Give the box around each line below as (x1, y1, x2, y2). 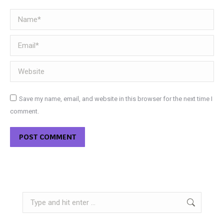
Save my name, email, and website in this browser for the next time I (19, 95, 212, 102)
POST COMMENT (19, 132, 76, 141)
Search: (22, 192, 44, 200)
